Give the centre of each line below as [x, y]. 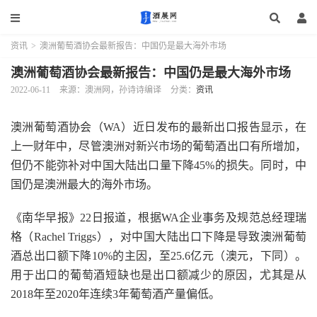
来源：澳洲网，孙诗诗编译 [110, 90]
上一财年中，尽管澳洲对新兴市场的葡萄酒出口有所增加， [158, 146]
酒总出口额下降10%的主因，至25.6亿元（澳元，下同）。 [158, 256]
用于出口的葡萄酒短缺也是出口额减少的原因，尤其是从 [158, 275]
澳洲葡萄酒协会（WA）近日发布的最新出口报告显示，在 [158, 127]
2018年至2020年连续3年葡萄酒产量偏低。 [115, 294]
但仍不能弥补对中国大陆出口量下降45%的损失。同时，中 [158, 165]
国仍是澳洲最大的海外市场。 [84, 184]
